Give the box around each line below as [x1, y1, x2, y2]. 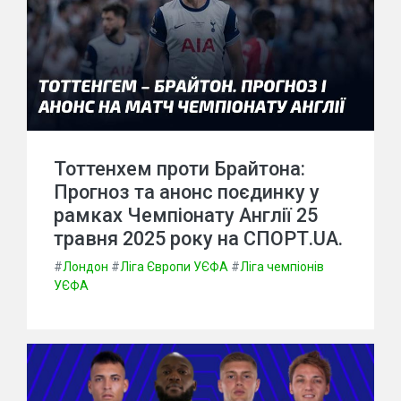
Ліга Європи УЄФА [120, 260, 228, 274]
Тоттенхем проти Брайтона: [54, 158, 305, 180]
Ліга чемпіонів [240, 260, 324, 274]
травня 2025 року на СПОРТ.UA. [54, 227, 343, 250]
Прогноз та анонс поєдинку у [54, 181, 320, 203]
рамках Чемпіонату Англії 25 [54, 204, 318, 226]
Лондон [63, 260, 108, 274]
